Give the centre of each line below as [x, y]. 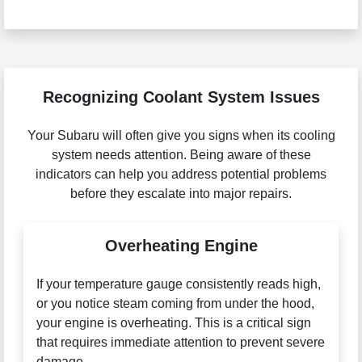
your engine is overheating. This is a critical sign [173, 323]
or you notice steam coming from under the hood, [175, 304]
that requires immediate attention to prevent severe [180, 343]
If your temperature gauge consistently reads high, [178, 284]
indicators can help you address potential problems [181, 175]
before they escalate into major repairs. [181, 194]
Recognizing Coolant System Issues [181, 97]
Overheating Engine [181, 246]
